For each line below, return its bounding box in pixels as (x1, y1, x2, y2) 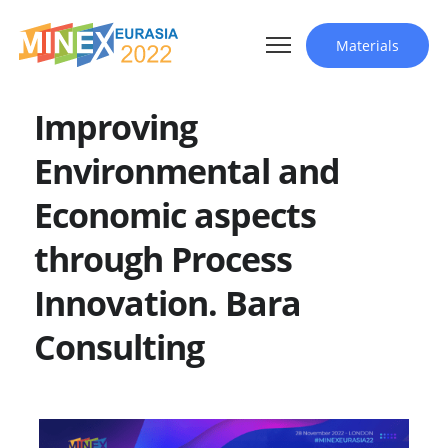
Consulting (34, 324, 205, 370)
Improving (34, 104, 198, 150)
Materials (335, 35, 399, 55)
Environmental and (34, 148, 341, 194)
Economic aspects (34, 192, 317, 238)
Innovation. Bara (34, 280, 302, 326)
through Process (34, 236, 293, 282)
